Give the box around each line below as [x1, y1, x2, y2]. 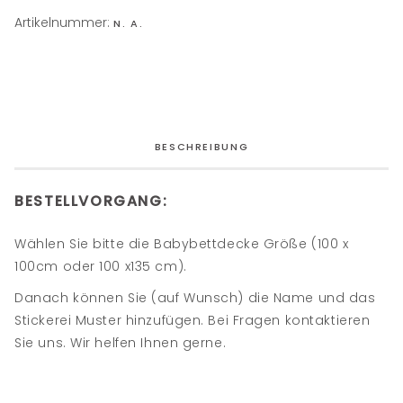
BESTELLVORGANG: [14, 191, 168, 211]
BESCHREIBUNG [154, 139, 249, 154]
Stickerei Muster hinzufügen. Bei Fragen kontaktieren [14, 311, 371, 329]
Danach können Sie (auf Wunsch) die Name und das [14, 289, 376, 307]
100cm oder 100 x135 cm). [14, 257, 187, 275]
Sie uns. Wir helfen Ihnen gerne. [14, 334, 227, 352]
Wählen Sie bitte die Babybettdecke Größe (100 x [14, 235, 349, 253]
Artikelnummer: [14, 13, 114, 31]
